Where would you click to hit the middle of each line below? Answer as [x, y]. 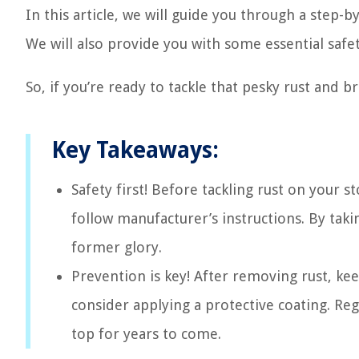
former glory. [117, 247]
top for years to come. [146, 334]
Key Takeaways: [135, 150]
